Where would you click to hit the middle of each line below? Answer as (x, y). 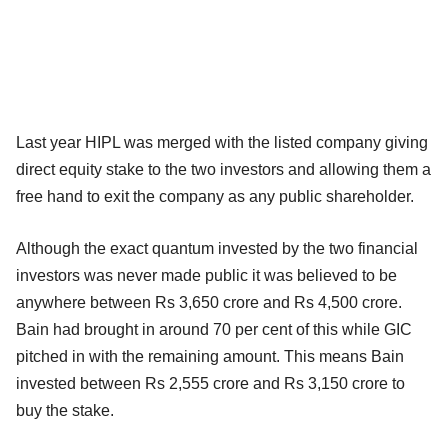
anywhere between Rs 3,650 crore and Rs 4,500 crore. (209, 302)
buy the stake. (65, 410)
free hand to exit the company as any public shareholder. (215, 196)
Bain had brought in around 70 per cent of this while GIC (214, 329)
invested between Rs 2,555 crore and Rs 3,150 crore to (210, 383)
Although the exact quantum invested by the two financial (217, 248)
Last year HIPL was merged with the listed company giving (222, 142)
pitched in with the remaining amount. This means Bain (210, 356)
